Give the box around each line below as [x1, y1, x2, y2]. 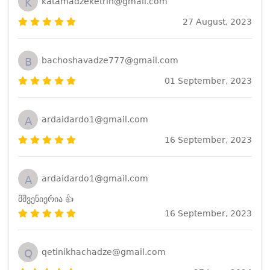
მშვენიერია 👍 [18, 193, 74, 204]
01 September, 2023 [165, 75, 252, 86]
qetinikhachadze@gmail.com [42, 247, 166, 257]
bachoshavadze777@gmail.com [42, 55, 178, 66]
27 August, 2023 [183, 16, 252, 27]
